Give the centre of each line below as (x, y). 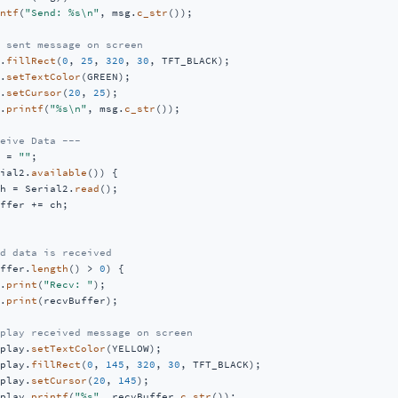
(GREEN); (115, 76)
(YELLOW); (155, 348)
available (59, 172)
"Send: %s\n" (62, 12)
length (49, 268)
